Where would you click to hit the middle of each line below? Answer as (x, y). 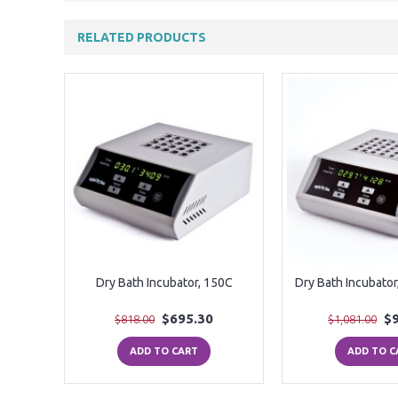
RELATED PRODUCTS (142, 37)
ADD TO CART (164, 351)
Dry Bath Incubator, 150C (164, 283)
